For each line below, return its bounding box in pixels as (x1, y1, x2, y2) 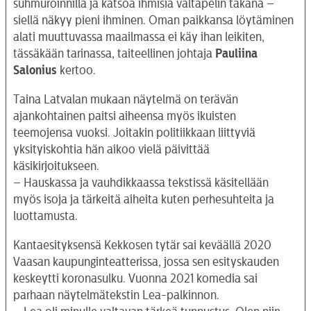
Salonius (13, 64, 57, 77)
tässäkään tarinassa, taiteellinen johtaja (13, 47, 215, 60)
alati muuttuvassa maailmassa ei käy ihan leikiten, (13, 31, 264, 44)
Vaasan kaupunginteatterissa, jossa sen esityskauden (13, 255, 279, 269)
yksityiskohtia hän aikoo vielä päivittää (13, 143, 210, 156)
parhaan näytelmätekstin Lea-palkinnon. (13, 289, 219, 302)
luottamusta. (13, 210, 78, 223)
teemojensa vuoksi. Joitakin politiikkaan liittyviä (13, 126, 255, 140)
